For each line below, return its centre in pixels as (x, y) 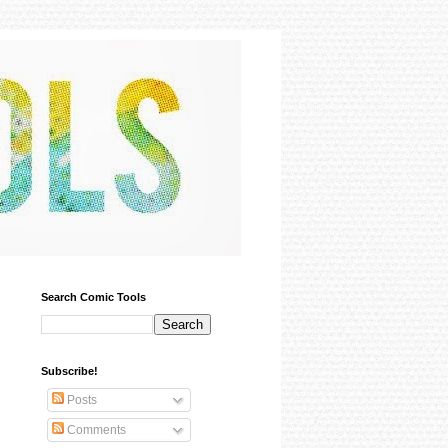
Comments (95, 430)
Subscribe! (69, 371)
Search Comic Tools (93, 297)
